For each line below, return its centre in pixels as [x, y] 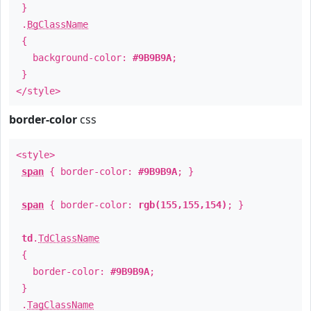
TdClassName [69, 238]
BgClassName [58, 24]
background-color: [74, 58]
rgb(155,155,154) [183, 205]
